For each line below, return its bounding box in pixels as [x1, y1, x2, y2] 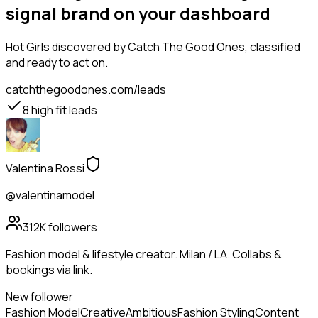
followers [46, 219, 97, 236]
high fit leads [29, 102, 97, 119]
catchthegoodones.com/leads [6, 82, 166, 98]
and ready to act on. [6, 55, 108, 71]
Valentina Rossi [6, 160, 84, 177]
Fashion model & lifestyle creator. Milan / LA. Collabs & [6, 246, 282, 263]
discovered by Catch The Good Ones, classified [50, 39, 300, 55]
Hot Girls [6, 39, 50, 55]
